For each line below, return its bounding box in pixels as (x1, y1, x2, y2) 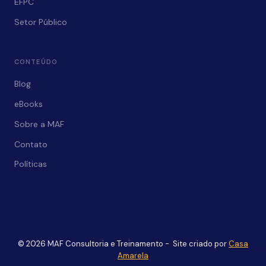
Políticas (14, 159, 47, 170)
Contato (14, 138, 47, 150)
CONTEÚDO (14, 58, 58, 66)
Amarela (118, 251, 148, 261)
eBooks (14, 99, 43, 110)
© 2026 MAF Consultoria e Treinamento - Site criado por (18, 239, 229, 249)
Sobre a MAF (14, 119, 64, 130)
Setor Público (14, 16, 67, 27)
